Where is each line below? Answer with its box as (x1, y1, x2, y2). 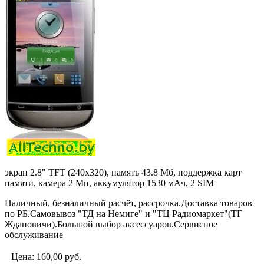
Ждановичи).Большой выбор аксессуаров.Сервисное (5, 219, 217, 229)
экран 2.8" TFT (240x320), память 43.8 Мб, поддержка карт (5, 167, 242, 177)
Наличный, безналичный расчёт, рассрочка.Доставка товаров (5, 197, 252, 208)
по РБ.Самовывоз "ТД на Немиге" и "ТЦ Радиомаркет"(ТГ (5, 208, 242, 219)
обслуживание (5, 229, 63, 240)
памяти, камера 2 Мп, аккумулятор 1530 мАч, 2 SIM (5, 177, 214, 188)
